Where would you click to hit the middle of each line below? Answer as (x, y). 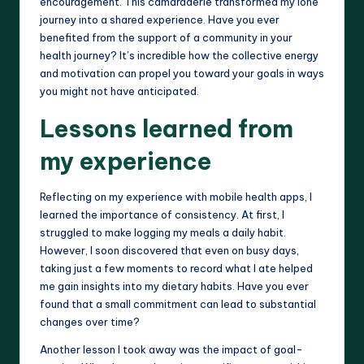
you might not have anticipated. (119, 91)
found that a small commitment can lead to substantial (178, 303)
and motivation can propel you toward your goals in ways (182, 73)
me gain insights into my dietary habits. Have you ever (174, 286)
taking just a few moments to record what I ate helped (176, 268)
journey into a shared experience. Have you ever (160, 19)
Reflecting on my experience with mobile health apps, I (176, 196)
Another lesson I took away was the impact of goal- (171, 349)
